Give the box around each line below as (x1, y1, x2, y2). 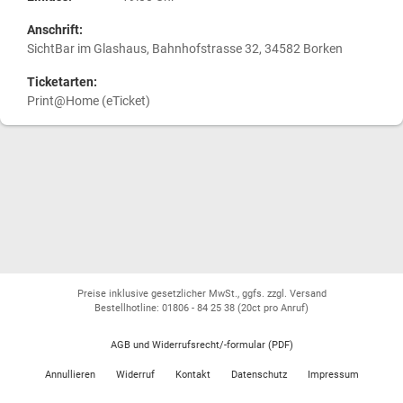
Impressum (307, 369, 359, 381)
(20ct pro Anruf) (237, 302, 309, 314)
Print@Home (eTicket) (27, 94, 150, 110)
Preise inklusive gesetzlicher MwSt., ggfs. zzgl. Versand (76, 288, 327, 300)
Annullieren (44, 369, 95, 381)
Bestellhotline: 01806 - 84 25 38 (94, 302, 237, 314)
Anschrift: (27, 22, 83, 39)
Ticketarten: (27, 75, 97, 91)
